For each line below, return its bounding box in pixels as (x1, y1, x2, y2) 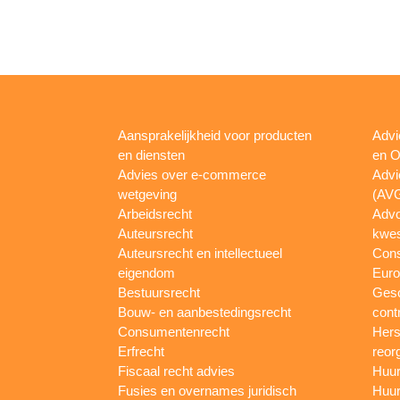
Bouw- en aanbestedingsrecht (118, 304, 291, 320)
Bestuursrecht (118, 284, 200, 300)
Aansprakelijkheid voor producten (118, 127, 312, 143)
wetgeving (118, 186, 177, 202)
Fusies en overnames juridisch (118, 382, 296, 398)
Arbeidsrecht (118, 205, 192, 221)
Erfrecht (118, 343, 164, 359)
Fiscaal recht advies (118, 362, 235, 379)
